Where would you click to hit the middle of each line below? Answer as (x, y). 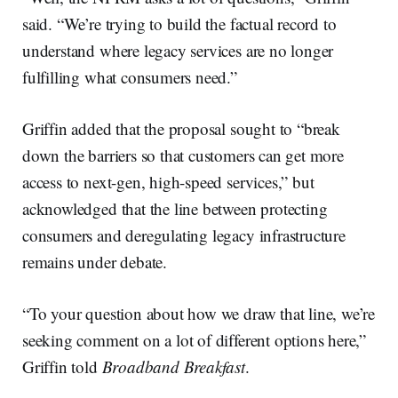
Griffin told (62, 367)
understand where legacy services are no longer (178, 51)
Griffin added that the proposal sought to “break (181, 129)
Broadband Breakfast (173, 367)
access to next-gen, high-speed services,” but (168, 182)
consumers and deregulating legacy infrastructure (184, 235)
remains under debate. (95, 262)
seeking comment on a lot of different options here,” (195, 340)
